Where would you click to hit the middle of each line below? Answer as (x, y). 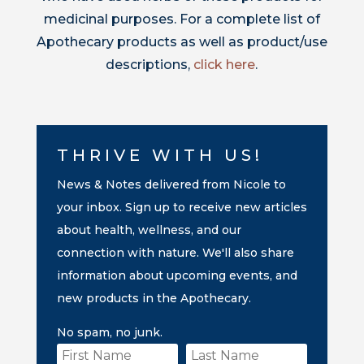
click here (225, 64)
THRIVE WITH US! (160, 155)
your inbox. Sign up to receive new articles (182, 207)
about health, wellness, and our (149, 230)
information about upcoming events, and (177, 275)
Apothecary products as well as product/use (182, 41)
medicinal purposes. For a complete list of (182, 19)
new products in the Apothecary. (154, 298)
